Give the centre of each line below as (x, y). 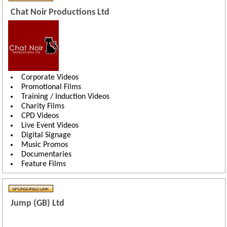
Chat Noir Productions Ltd (60, 13)
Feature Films (43, 164)
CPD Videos (40, 116)
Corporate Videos (50, 78)
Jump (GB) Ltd (37, 203)
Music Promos (44, 145)
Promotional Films (51, 87)
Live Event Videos (50, 126)
